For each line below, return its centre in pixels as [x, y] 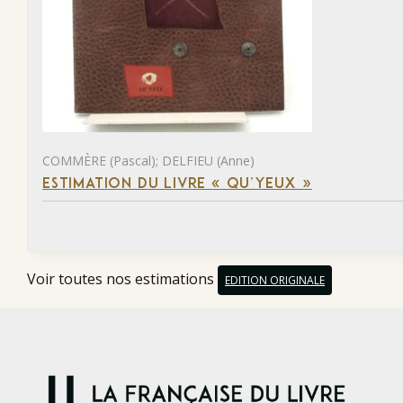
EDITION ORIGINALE [275, 281]
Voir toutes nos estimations [122, 279]
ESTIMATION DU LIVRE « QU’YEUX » [177, 184]
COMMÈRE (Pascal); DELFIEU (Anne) [148, 160]
